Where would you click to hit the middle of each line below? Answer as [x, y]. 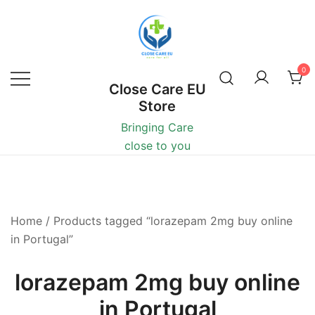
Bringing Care [157, 127]
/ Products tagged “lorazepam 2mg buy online [167, 221]
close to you [157, 146]
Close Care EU [157, 89]
